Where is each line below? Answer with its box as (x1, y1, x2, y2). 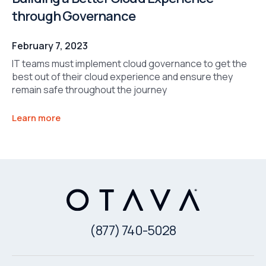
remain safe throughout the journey (12, 83, 167, 97)
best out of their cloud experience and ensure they (12, 70, 233, 84)
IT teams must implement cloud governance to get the (12, 57, 247, 71)
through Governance (12, 7, 135, 26)
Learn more (12, 111, 61, 124)
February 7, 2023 (12, 39, 88, 53)
